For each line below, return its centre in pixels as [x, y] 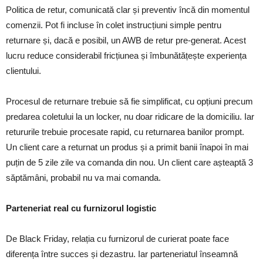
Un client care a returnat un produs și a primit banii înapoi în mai [127, 147]
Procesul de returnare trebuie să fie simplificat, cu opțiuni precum [129, 101]
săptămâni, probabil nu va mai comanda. [83, 178]
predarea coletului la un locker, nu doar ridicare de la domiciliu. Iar [130, 117]
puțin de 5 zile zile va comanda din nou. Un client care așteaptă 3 [129, 162]
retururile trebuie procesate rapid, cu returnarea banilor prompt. [125, 132]
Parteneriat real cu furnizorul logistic [81, 208]
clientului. [23, 71]
